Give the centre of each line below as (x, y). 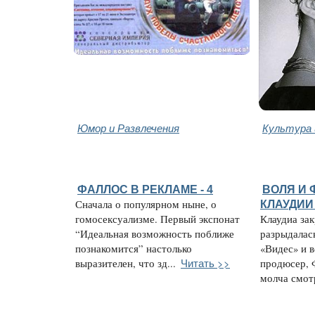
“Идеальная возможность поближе (155, 233)
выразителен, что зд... (126, 263)
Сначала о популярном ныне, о (146, 204)
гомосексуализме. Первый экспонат (157, 219)
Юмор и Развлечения (128, 127)
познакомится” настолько (134, 248)
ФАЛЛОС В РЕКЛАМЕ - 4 (145, 189)
